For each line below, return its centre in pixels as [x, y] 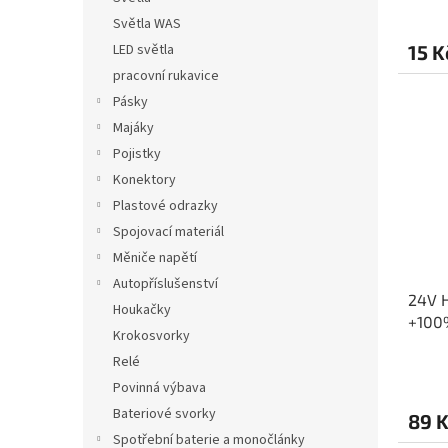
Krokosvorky [151, 336]
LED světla [143, 50]
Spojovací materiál [168, 232]
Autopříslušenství [165, 284]
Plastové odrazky [165, 206]
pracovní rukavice [166, 76]
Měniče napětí [155, 258]
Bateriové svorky [164, 414]
